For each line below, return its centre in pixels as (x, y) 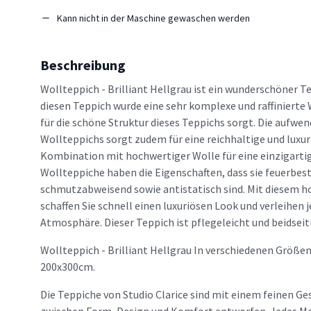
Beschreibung (83, 65)
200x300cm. (68, 267)
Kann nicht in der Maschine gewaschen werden (153, 18)
